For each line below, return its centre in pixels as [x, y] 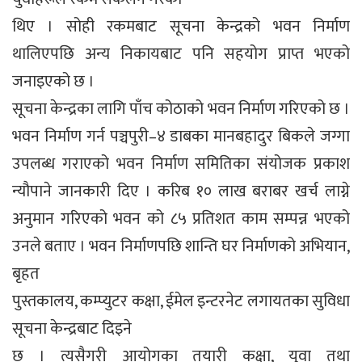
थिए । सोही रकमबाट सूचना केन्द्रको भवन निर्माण [181, 26]
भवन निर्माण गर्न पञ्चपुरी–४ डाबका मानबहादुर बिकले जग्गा [181, 136]
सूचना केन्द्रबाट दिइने [72, 328]
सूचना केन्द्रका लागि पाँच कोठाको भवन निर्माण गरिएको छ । [181, 109]
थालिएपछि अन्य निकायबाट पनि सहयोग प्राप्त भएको [181, 54]
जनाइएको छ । [53, 81]
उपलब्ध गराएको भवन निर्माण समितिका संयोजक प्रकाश [181, 164]
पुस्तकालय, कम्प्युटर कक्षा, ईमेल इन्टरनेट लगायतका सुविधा [181, 301]
